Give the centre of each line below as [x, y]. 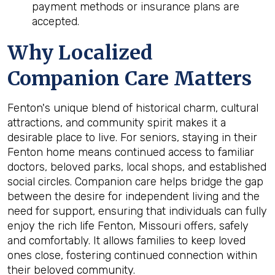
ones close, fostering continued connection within [132, 255]
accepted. [56, 21]
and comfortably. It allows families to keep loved [126, 240]
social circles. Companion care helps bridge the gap [135, 181]
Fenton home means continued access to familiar [131, 152]
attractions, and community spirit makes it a [117, 122]
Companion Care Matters [130, 78]
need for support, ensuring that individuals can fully [137, 211]
